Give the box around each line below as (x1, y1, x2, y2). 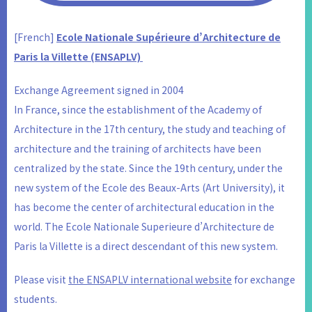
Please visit (14, 272, 68, 286)
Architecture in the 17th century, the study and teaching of (14, 121, 286, 136)
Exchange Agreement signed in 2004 (14, 82, 184, 97)
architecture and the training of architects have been (14, 141, 261, 155)
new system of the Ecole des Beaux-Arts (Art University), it (14, 180, 285, 194)
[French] (14, 29, 54, 44)
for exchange (232, 272, 295, 286)
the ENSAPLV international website (68, 272, 232, 286)
